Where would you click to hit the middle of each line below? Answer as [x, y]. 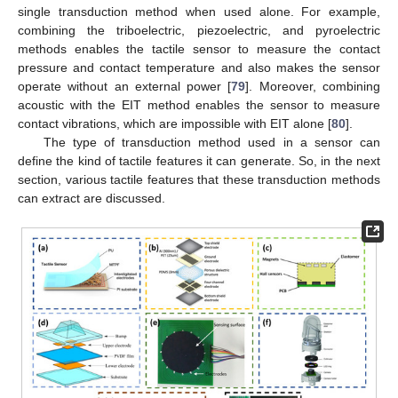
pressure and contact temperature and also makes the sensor [199, 67]
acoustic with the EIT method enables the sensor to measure [199, 104]
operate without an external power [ [125, 86]
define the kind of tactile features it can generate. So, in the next [199, 160]
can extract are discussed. [92, 198]
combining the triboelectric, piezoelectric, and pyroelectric [199, 30]
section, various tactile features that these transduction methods [199, 179]
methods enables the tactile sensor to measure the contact [199, 48]
